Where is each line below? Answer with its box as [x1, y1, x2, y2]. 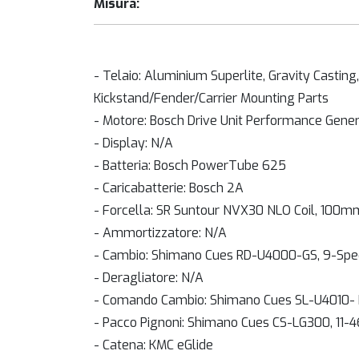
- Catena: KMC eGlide [94, 336, 213, 353]
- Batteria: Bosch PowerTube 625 [94, 156, 286, 174]
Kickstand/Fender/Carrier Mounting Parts [94, 89, 329, 107]
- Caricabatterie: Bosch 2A [94, 179, 244, 196]
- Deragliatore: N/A [94, 268, 204, 286]
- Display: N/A [94, 134, 173, 151]
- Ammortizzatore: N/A [94, 224, 227, 241]
